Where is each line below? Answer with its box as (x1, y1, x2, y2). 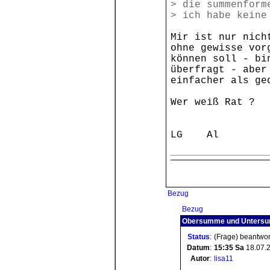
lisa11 (214, 254, 233, 263)
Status (187, 233, 210, 241)
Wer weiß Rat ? (171, 97, 255, 108)
